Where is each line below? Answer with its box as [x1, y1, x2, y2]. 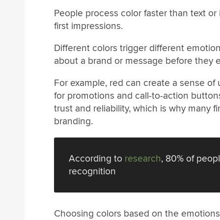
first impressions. [54, 20, 123, 32]
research [125, 153, 161, 165]
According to [69, 153, 125, 165]
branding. [54, 115, 93, 128]
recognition [69, 165, 116, 178]
